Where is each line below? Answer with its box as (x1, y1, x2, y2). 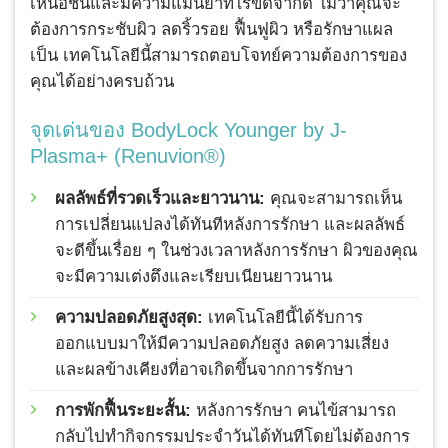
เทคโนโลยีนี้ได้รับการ (203, 308, 363, 328)
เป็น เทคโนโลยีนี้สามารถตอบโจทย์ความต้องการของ (30, 46, 407, 66)
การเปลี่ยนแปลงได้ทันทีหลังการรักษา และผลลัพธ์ (55, 215, 405, 235)
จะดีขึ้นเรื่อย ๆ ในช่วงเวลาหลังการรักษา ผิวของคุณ (55, 241, 418, 261)
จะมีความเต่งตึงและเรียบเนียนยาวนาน (55, 267, 332, 287)
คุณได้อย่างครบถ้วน (30, 72, 174, 92)
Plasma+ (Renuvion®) (30, 145, 226, 168)
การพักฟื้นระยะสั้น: (55, 401, 191, 421)
